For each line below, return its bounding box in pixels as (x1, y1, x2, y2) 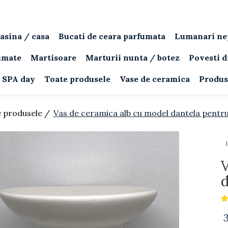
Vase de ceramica (120, 74, 190, 84)
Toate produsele (44, 74, 110, 84)
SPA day (2, 74, 35, 84)
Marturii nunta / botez (85, 52, 180, 63)
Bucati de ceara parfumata (59, 31, 165, 41)
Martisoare (30, 52, 76, 63)
